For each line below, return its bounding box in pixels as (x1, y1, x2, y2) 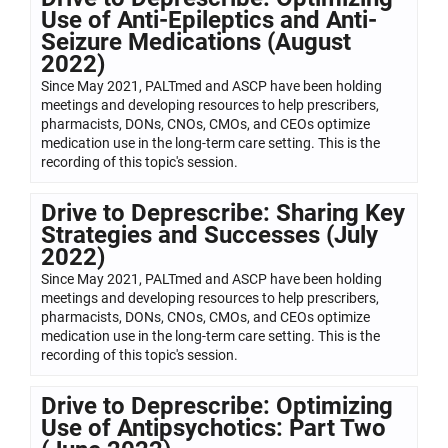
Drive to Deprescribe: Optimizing (41, 391, 393, 420)
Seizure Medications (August (41, 27, 351, 56)
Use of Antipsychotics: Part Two (41, 413, 386, 442)
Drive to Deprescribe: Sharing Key (41, 198, 405, 227)
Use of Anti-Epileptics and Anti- (41, 5, 377, 34)
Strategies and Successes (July (41, 220, 378, 249)
